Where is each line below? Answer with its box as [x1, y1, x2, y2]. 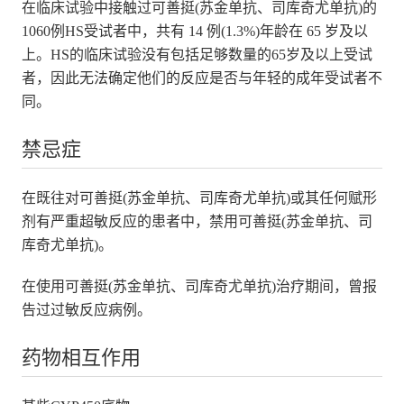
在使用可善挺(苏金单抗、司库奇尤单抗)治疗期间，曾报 [21, 278, 377, 294]
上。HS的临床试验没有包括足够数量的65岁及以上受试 [21, 46, 372, 62]
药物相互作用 [21, 345, 141, 369]
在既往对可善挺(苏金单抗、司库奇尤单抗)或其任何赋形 [21, 189, 377, 206]
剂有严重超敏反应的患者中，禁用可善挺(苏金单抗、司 [21, 213, 372, 229]
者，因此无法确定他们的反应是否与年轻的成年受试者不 [21, 69, 382, 86]
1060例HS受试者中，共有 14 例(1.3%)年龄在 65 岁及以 [21, 23, 368, 39]
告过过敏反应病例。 [21, 301, 151, 317]
